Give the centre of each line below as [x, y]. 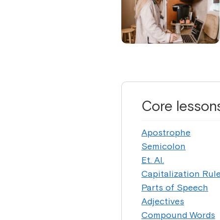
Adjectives [163, 201]
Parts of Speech [175, 187]
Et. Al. [153, 160]
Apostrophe [166, 132]
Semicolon [164, 146]
